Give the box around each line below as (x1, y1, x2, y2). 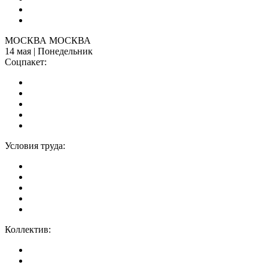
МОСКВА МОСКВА (5, 35, 91, 46)
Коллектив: (5, 224, 51, 235)
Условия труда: (5, 141, 65, 151)
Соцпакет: (5, 57, 47, 68)
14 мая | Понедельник (5, 46, 93, 57)
